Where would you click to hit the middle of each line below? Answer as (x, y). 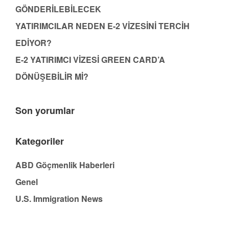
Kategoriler (40, 141)
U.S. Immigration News (59, 199)
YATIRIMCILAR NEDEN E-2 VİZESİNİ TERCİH (102, 26)
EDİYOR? (33, 43)
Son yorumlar (45, 111)
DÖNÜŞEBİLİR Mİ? (52, 77)
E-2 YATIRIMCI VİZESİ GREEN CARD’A (90, 60)
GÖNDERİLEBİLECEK (58, 9)
